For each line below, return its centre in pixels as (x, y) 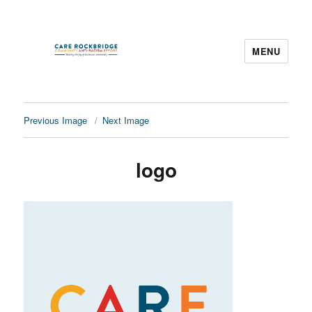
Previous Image (56, 120)
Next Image (126, 120)
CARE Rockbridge (93, 86)
